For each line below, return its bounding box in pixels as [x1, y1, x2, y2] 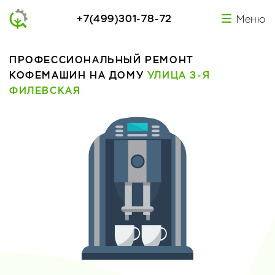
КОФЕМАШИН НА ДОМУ [9, 69, 147, 82]
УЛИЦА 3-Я [147, 69, 211, 82]
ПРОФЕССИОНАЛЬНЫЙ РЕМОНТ [9, 53, 193, 66]
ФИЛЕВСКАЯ [9, 84, 81, 97]
